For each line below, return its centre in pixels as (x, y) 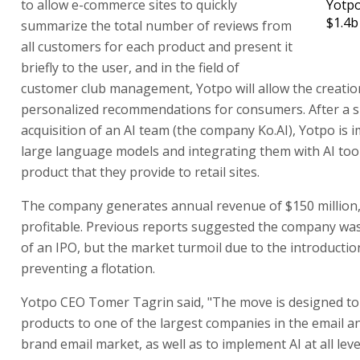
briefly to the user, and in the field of (130, 67)
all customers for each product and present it (157, 46)
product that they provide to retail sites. (140, 172)
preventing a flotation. (88, 268)
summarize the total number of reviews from (156, 25)
